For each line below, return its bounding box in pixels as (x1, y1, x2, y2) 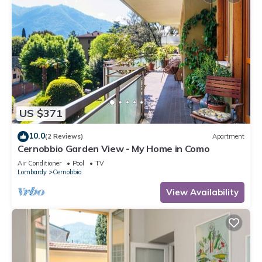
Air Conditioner (18, 158, 61, 167)
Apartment (212, 132, 244, 141)
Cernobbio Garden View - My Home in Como (18, 142, 210, 154)
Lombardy (18, 167, 47, 176)
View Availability (166, 186, 239, 198)
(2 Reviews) (45, 132, 83, 141)
